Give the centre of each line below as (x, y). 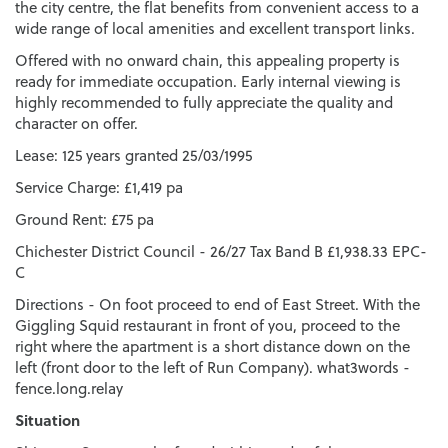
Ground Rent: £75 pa (84, 219)
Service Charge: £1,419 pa (99, 187)
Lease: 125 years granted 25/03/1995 (133, 155)
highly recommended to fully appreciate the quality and (204, 102)
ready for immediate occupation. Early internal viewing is (208, 81)
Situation (47, 419)
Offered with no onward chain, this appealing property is (207, 60)
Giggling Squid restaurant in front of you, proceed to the (207, 325)
